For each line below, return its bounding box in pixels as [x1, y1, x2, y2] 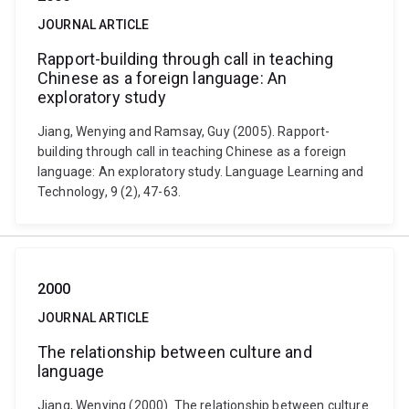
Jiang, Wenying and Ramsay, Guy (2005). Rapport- [37, 124, 330, 139]
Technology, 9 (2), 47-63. [37, 184, 182, 199]
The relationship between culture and [37, 342, 312, 362]
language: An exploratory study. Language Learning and [37, 164, 364, 179]
